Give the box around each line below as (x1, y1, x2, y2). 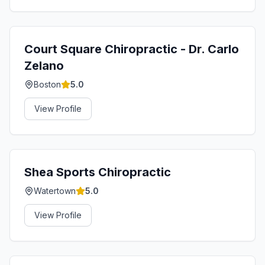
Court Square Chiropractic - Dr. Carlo (24, 42, 239, 56)
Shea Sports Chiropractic (24, 165, 171, 179)
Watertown (34, 186, 76, 196)
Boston (34, 79, 61, 89)
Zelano (24, 59, 64, 73)
